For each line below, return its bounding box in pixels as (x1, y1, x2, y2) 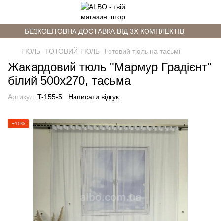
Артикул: (8, 93, 36, 101)
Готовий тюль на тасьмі (105, 47, 180, 55)
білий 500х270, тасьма (8, 74, 131, 87)
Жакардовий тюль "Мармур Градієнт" (8, 60, 212, 74)
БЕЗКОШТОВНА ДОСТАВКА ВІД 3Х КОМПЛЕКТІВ (25, 27, 184, 35)
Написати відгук (68, 93, 119, 101)
